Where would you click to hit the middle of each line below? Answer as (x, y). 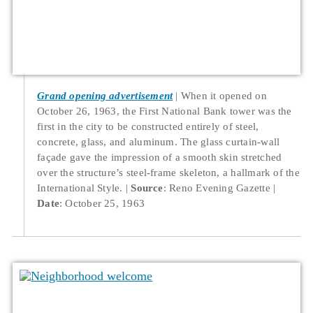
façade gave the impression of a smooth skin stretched (160, 156)
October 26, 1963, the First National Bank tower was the (165, 110)
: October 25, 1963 (102, 203)
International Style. (80, 187)
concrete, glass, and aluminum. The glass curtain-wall (159, 141)
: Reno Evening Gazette (217, 187)
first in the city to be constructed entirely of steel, (148, 126)
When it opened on (224, 95)
